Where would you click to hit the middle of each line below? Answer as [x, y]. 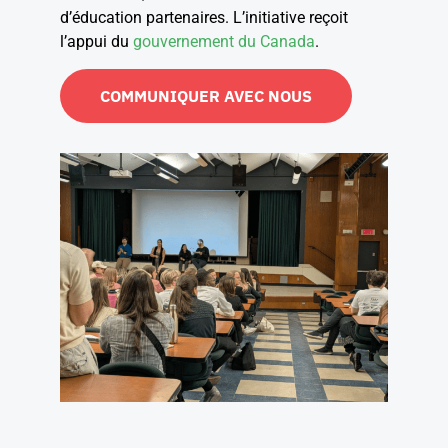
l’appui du [96, 41]
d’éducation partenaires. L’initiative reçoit [204, 17]
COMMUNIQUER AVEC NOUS [206, 96]
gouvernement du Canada [224, 41]
